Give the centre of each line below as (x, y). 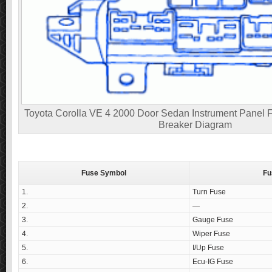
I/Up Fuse (208, 248)
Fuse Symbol (104, 173)
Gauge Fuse (213, 220)
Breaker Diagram (195, 125)
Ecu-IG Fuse (213, 262)
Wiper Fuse (211, 234)
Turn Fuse (209, 192)
